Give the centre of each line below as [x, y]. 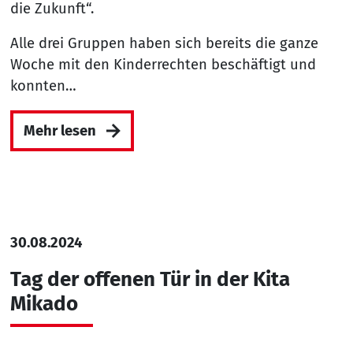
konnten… [43, 86]
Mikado [44, 304]
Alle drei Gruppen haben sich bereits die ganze [164, 44]
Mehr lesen [59, 130]
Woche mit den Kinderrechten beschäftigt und [163, 65]
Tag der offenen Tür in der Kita [150, 280]
